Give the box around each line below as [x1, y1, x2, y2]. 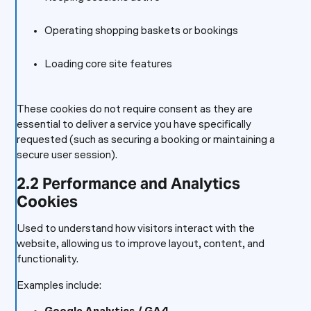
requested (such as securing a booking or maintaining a [16, 135, 275, 146]
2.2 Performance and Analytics [16, 174, 240, 193]
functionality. [16, 254, 78, 265]
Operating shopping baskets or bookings [44, 26, 238, 37]
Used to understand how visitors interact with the [16, 224, 255, 235]
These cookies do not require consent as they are [16, 104, 253, 115]
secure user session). [16, 150, 117, 161]
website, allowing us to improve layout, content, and [16, 239, 264, 250]
